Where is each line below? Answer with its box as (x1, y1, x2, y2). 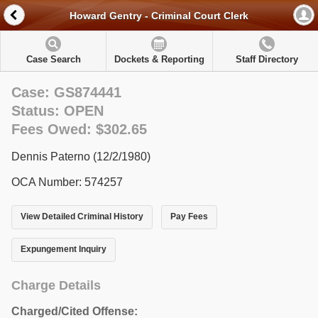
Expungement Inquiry (21, 244, 106, 255)
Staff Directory (235, 54, 298, 65)
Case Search (26, 54, 81, 65)
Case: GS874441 (11, 84, 121, 100)
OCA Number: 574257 (11, 176, 123, 188)
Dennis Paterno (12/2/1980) (11, 150, 150, 163)
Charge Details (11, 278, 101, 292)
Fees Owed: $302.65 (11, 121, 147, 137)
